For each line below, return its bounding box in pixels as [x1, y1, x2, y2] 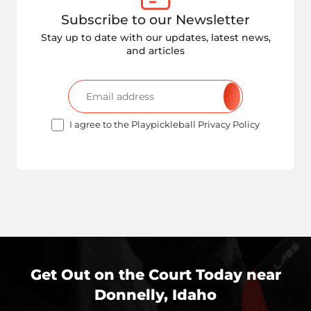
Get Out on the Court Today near [30, 266, 281, 283]
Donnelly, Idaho [94, 286, 217, 303]
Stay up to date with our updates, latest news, [40, 31, 271, 44]
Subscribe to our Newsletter [61, 11, 250, 28]
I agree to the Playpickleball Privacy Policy [69, 119, 260, 130]
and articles [126, 44, 185, 57]
